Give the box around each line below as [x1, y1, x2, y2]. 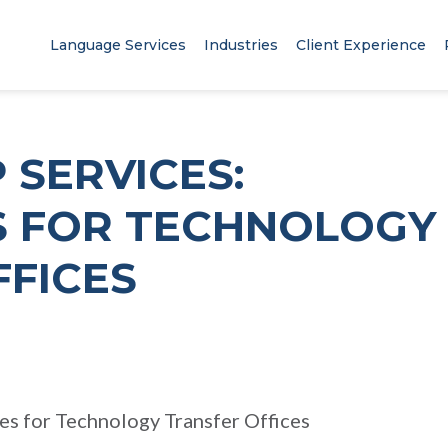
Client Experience [295, 36, 426, 54]
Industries [203, 36, 278, 54]
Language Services [49, 36, 186, 54]
